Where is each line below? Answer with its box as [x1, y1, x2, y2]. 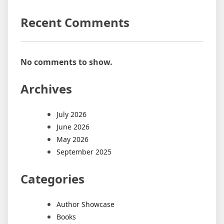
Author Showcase [56, 199, 114, 209]
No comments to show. [20, 56, 112, 68]
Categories [20, 170, 84, 187]
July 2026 [56, 109, 86, 119]
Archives [20, 80, 72, 97]
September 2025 [56, 147, 111, 157]
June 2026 [56, 122, 89, 132]
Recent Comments [20, 14, 129, 31]
